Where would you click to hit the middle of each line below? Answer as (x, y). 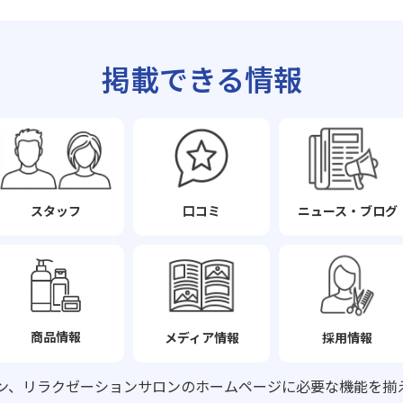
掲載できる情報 (201, 79)
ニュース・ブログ (347, 210)
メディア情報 (201, 337)
